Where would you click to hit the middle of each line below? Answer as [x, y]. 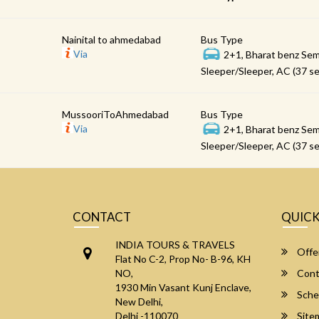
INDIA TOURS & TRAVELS [175, 245]
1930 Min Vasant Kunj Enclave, [183, 287]
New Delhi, [139, 302]
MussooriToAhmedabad [115, 114]
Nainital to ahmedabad [111, 40]
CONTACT [102, 217]
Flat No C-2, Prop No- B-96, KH [183, 259]
